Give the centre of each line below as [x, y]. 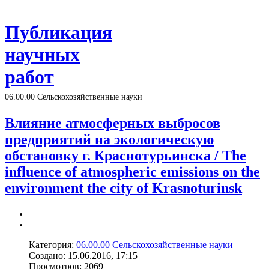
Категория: [53, 244]
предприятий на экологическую [109, 139]
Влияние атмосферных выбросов [113, 123]
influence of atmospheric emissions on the [132, 171]
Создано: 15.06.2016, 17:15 [83, 255]
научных [42, 55]
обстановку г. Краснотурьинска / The [125, 155]
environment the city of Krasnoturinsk [123, 188]
